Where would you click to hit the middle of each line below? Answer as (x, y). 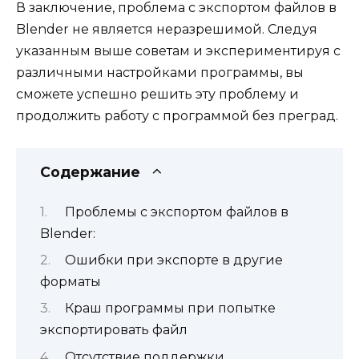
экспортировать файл (114, 330)
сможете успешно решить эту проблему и (157, 94)
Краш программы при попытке (170, 309)
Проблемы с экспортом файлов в (176, 212)
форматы (71, 281)
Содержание (90, 172)
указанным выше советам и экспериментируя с (178, 50)
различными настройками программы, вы (160, 72)
